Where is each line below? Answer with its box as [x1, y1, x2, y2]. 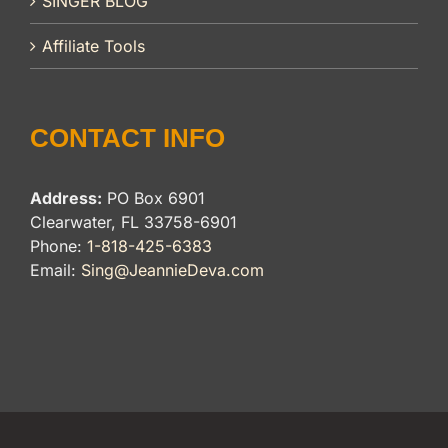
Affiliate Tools [42, 36, 145, 57]
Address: [30, 188, 102, 209]
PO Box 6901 [102, 188, 205, 209]
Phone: [30, 236, 87, 257]
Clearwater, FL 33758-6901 [30, 212, 237, 233]
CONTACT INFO [30, 123, 225, 154]
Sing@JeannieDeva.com [81, 260, 264, 281]
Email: [30, 260, 81, 281]
